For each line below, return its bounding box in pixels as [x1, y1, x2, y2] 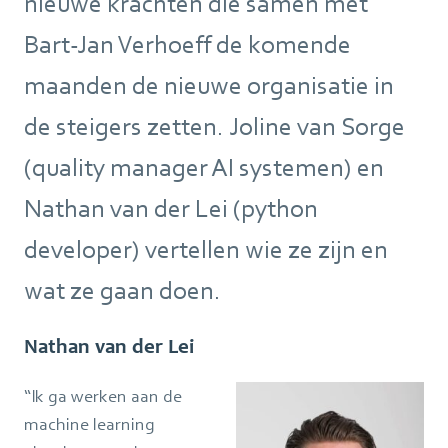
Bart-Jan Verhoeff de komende [24, 30, 351, 59]
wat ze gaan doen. [24, 276, 221, 305]
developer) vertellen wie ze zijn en [24, 235, 388, 264]
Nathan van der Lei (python [24, 194, 318, 223]
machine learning [24, 413, 155, 434]
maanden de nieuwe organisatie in [24, 71, 394, 100]
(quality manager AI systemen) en [24, 153, 384, 182]
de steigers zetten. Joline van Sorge [24, 112, 405, 141]
